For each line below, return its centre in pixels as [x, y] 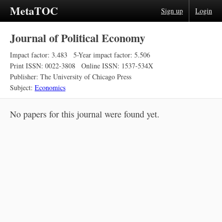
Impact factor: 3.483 [39, 55]
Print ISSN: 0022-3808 [43, 66]
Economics [50, 87]
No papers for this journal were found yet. [85, 114]
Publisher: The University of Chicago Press [71, 77]
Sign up [172, 11]
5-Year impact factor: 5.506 [112, 55]
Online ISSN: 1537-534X [117, 66]
